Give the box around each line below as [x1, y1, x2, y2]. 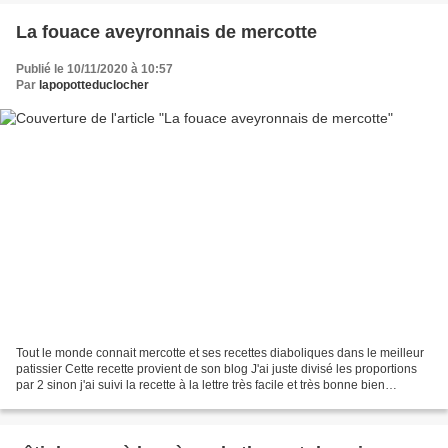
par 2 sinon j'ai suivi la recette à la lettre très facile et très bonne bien [16, 377, 385, 392]
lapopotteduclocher [39, 78, 149, 93]
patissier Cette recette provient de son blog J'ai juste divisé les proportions [16, 361, 417, 376]
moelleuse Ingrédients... [16, 393, 146, 408]
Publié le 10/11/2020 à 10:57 [16, 62, 173, 77]
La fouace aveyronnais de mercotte [16, 22, 317, 43]
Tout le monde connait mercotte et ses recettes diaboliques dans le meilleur [16, 345, 424, 360]
